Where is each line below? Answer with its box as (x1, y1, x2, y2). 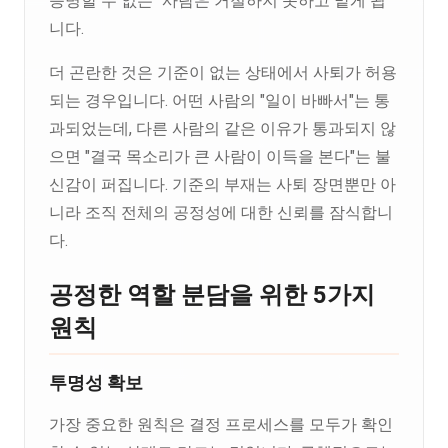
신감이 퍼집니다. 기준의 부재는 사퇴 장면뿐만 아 (49, 175, 396, 194)
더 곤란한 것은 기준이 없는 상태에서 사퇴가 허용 (49, 63, 397, 82)
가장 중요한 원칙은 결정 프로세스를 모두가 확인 (49, 415, 393, 434)
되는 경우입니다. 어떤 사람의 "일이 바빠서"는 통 (49, 91, 390, 110)
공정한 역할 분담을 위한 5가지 (49, 281, 375, 309)
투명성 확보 (49, 373, 143, 393)
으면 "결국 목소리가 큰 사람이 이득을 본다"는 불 (49, 147, 391, 166)
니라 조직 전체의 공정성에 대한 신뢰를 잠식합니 (49, 203, 393, 222)
